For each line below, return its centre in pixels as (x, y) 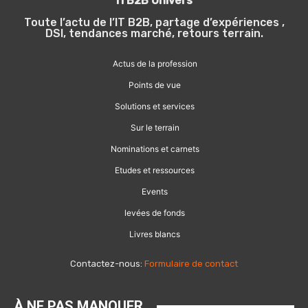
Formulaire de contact (191, 264)
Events (155, 192)
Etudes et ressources (155, 170)
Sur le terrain (155, 128)
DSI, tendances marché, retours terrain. (154, 34)
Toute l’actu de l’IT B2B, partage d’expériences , (154, 23)
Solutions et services (155, 107)
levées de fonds (155, 213)
